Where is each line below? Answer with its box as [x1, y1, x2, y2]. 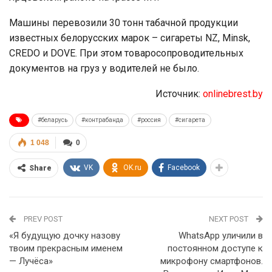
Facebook [168, 163, 200, 172]
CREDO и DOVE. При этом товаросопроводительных [9, 47, 243, 59]
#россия [137, 116, 161, 123]
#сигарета [175, 116, 205, 123]
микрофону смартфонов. [160, 255, 263, 267]
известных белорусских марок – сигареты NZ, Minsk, [9, 32, 250, 44]
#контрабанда [81, 116, 123, 123]
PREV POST [22, 214, 63, 223]
